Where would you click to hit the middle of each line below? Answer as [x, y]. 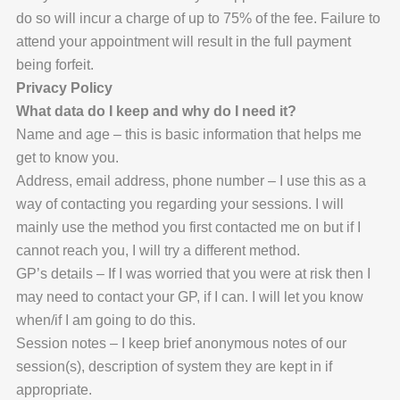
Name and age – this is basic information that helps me [188, 135]
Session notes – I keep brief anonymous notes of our [181, 344]
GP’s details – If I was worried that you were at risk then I [193, 274]
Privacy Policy [64, 88]
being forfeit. [54, 65]
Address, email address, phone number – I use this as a [191, 181]
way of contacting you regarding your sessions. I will [179, 204]
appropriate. [54, 390]
